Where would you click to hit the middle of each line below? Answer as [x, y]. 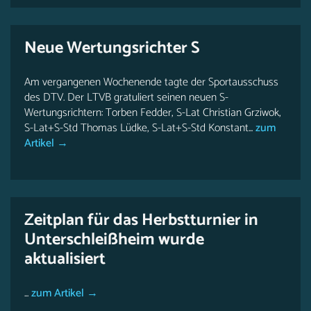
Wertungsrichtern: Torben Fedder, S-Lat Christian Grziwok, [153, 113]
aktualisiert [65, 259]
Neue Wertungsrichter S [112, 48]
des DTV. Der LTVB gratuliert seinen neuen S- [126, 98]
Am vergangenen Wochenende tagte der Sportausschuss [151, 82]
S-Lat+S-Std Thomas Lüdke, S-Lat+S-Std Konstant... [138, 128]
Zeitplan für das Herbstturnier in [141, 220]
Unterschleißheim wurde [114, 240]
